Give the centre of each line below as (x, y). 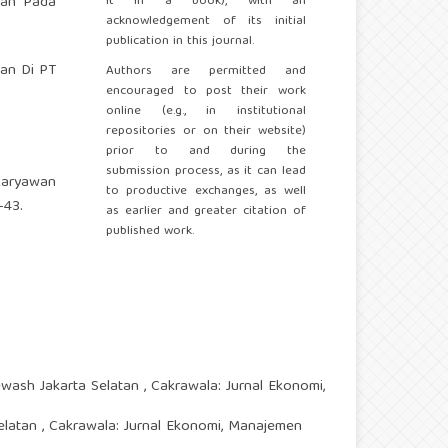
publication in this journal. (180, 42)
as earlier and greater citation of (206, 212)
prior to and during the (206, 152)
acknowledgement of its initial (206, 22)
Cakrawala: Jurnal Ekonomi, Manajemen (175, 427)
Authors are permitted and (206, 72)
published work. (150, 232)
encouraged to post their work (206, 92)
